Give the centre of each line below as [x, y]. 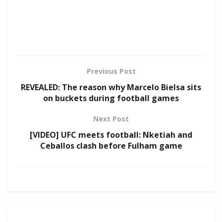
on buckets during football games [111, 98]
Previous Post [111, 71]
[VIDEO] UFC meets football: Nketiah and [111, 135]
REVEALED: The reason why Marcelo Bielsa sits [111, 87]
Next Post [111, 119]
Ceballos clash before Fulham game [111, 146]
